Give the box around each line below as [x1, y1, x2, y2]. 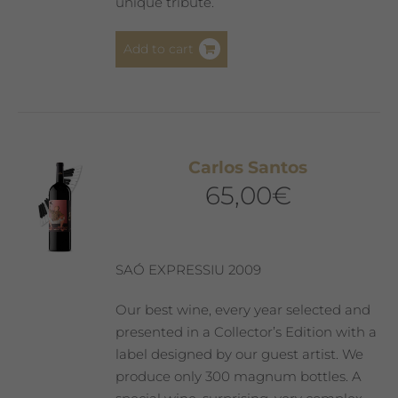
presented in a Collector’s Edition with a [115, 323, 378, 340]
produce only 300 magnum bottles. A [115, 368, 362, 385]
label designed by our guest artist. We [115, 346, 364, 362]
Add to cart [123, 41, 194, 58]
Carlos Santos [188, 157, 308, 178]
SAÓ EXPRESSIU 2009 [115, 261, 262, 278]
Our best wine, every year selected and [115, 301, 371, 318]
